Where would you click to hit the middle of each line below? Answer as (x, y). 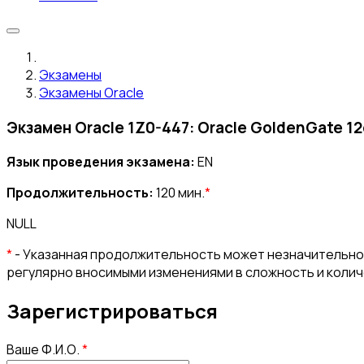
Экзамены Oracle (91, 93)
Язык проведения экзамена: (101, 162)
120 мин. (179, 193)
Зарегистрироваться (112, 311)
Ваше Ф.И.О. (44, 350)
